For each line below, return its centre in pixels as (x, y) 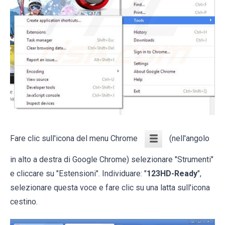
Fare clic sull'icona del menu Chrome (75, 139)
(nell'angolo (188, 139)
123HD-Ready (172, 174)
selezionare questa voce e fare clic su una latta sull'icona (110, 188)
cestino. (24, 202)
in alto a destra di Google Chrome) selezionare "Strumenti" (112, 160)
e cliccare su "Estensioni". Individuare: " (78, 174)
